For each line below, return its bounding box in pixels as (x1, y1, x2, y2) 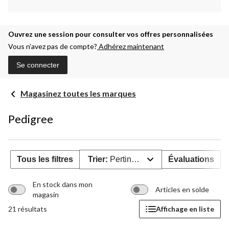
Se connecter (16, 60, 59, 69)
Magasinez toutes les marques (20, 88, 136, 98)
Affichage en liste (156, 204, 214, 214)
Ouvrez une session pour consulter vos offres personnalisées (8, 29, 213, 38)
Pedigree (8, 111, 53, 126)
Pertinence (109, 154, 149, 164)
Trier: (87, 154, 110, 164)
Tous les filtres (17, 154, 73, 164)
